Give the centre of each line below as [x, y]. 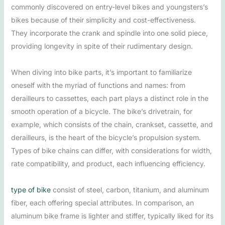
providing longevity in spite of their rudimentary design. [102, 46]
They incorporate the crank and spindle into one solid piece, [109, 33]
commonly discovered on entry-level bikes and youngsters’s [109, 7]
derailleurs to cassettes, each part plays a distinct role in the [109, 98]
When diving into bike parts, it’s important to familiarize [101, 72]
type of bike [31, 190]
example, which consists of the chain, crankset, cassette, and [112, 124]
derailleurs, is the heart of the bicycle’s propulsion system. [106, 137]
